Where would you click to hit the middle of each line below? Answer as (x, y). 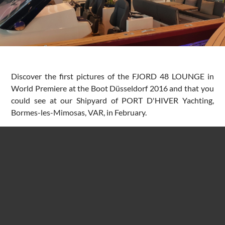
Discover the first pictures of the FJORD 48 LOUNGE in (113, 76)
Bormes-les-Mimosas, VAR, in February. (79, 112)
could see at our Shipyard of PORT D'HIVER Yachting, (113, 100)
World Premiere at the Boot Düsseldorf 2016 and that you (113, 88)
